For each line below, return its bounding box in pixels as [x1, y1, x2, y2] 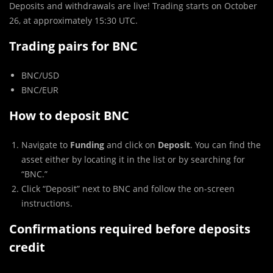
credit [9, 239, 45, 256]
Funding [70, 139, 104, 151]
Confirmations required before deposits [9, 221, 250, 238]
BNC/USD [21, 69, 59, 82]
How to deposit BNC [9, 107, 129, 124]
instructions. [21, 197, 73, 210]
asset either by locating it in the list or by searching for [21, 154, 245, 166]
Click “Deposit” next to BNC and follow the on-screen [21, 183, 235, 195]
